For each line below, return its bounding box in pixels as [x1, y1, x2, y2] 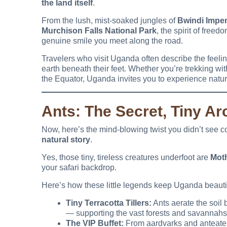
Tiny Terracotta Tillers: [66, 199, 152, 208]
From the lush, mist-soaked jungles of [42, 16, 177, 25]
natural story [42, 135, 90, 144]
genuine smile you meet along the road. [42, 36, 183, 46]
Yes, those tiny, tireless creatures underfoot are [42, 153, 210, 162]
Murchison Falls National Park [42, 26, 157, 35]
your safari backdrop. [42, 163, 117, 172]
